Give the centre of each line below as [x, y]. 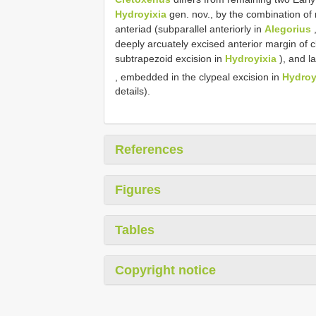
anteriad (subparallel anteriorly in [190, 29]
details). [133, 91]
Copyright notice [165, 271]
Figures [138, 190]
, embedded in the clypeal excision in [199, 77]
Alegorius [288, 29]
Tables [135, 230]
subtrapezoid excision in [170, 58]
